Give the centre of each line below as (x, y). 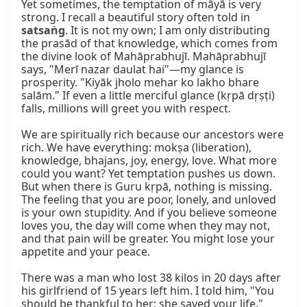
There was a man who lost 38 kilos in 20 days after (151, 278)
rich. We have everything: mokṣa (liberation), (136, 148)
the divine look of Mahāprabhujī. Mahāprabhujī (144, 57)
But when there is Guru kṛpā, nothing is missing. (147, 187)
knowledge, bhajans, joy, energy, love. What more (149, 161)
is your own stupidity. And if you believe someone (149, 213)
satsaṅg (43, 30)
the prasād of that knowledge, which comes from (149, 44)
